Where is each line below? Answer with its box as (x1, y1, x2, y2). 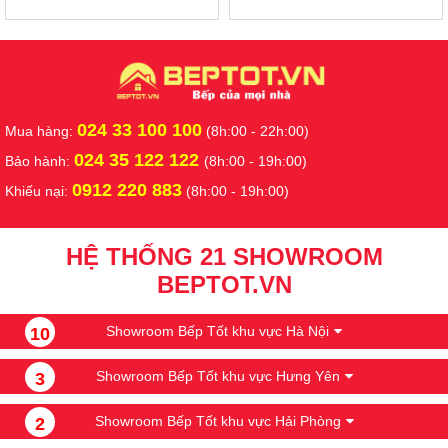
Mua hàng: (5, 123, 77, 140)
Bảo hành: (5, 153, 74, 170)
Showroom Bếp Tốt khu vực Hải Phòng (94, 413, 341, 430)
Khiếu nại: (5, 183, 72, 200)
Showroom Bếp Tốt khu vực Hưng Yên (95, 368, 340, 385)
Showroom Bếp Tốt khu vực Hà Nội (106, 323, 329, 340)
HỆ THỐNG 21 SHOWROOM (65, 243, 383, 271)
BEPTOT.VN (156, 271, 292, 299)
